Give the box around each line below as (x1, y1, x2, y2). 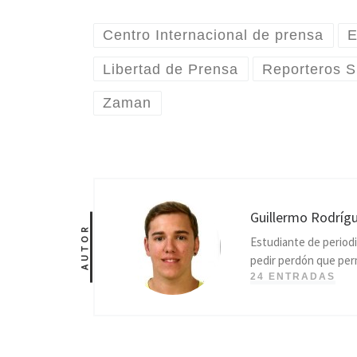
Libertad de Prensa (103, 61, 239, 77)
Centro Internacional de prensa (103, 27, 324, 44)
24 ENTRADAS (250, 271, 335, 283)
